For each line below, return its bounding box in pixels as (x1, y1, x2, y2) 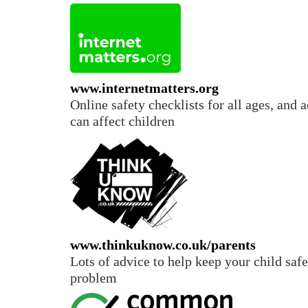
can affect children (70, 113, 175, 129)
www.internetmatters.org (70, 80, 222, 96)
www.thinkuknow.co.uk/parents (70, 237, 256, 253)
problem (70, 270, 117, 286)
